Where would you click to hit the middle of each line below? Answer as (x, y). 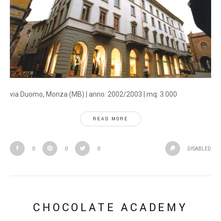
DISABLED (199, 149)
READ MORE (110, 119)
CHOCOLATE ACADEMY (110, 208)
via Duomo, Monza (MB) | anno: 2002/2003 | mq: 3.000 (93, 94)
